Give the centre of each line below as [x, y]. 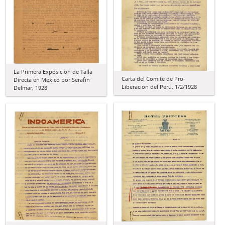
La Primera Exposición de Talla [53, 72]
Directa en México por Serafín [52, 80]
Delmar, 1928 [30, 88]
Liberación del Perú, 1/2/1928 [159, 87]
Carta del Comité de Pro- [153, 79]
